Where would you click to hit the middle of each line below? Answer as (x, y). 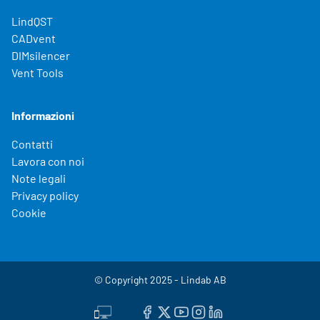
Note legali (39, 178)
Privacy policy (45, 195)
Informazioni (43, 115)
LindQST (32, 21)
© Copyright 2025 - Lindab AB (160, 279)
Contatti (32, 144)
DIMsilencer (41, 55)
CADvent (34, 38)
